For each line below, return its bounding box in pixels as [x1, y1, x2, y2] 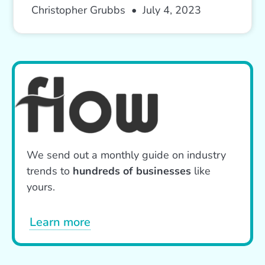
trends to [27, 163, 73, 178]
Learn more [30, 214, 91, 230]
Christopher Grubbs [31, 2, 129, 17]
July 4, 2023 [140, 2, 202, 17]
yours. [27, 179, 55, 194]
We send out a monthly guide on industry [27, 147, 226, 162]
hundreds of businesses [73, 163, 191, 178]
